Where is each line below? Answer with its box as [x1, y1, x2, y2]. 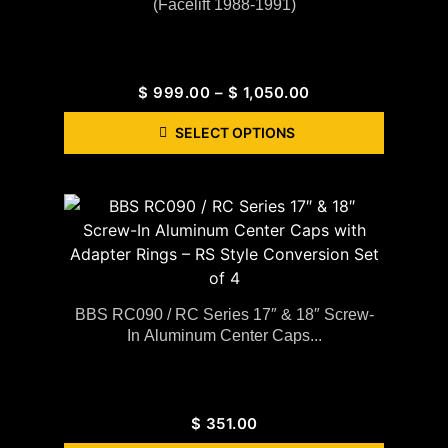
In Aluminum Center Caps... [126, 326, 322, 344]
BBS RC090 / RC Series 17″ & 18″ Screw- [74, 305, 374, 323]
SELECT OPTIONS [175, 123, 295, 141]
